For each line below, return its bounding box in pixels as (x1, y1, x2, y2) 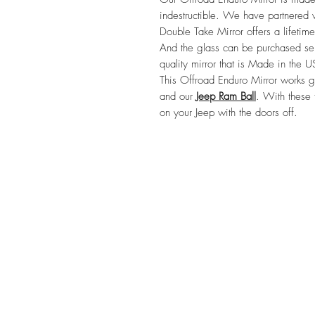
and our (160, 89, 196, 103)
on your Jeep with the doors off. (160, 105, 297, 120)
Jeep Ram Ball (196, 89, 256, 103)
